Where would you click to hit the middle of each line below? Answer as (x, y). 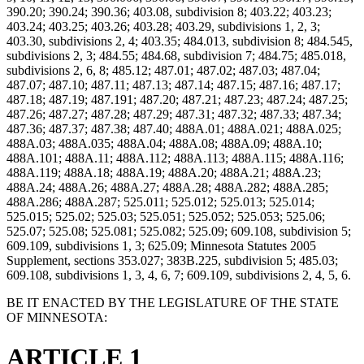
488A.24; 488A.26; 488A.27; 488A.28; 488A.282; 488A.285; (167, 188)
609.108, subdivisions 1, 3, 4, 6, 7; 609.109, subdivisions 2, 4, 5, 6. (179, 275)
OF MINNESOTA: (57, 318)
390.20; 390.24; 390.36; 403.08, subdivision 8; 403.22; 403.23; (169, 12)
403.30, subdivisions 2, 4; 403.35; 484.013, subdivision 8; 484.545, (180, 41)
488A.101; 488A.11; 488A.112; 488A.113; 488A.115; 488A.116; (175, 158)
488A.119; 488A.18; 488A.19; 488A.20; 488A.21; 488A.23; (164, 173)
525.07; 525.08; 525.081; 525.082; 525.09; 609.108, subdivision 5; (179, 232)
